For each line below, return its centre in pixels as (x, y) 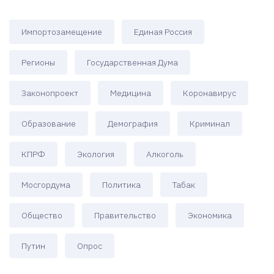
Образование (49, 124)
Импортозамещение (62, 32)
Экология (96, 154)
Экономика (210, 216)
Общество (42, 216)
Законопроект (50, 93)
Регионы (38, 63)
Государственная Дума (132, 63)
